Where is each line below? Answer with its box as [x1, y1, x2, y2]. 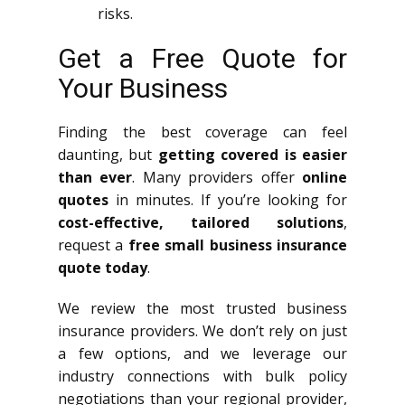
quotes [58, 189, 108, 210]
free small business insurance [127, 234, 348, 255]
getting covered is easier [157, 144, 348, 165]
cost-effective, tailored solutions [58, 212, 344, 232]
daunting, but [58, 144, 158, 165]
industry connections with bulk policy [58, 365, 347, 386]
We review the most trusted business [58, 297, 347, 318]
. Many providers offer [132, 166, 303, 187]
